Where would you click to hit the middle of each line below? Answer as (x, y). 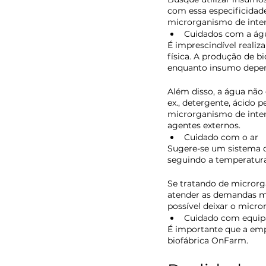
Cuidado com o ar (221, 137)
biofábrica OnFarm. (209, 241)
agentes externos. (205, 126)
